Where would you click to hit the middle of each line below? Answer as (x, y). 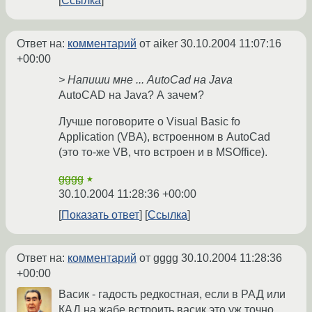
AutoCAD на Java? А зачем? (131, 95)
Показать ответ (100, 215)
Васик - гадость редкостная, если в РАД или (172, 295)
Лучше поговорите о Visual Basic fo (149, 122)
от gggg (159, 258)
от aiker (158, 44)
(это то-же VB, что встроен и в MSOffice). (163, 153)
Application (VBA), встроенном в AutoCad (164, 137)
